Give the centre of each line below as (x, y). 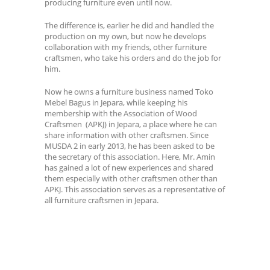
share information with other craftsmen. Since (127, 135)
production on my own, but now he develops (125, 36)
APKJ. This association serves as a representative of (135, 189)
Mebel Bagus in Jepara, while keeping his (116, 102)
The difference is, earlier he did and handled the (129, 25)
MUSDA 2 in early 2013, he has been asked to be (130, 146)
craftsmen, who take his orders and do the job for (133, 58)
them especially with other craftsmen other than (131, 178)
